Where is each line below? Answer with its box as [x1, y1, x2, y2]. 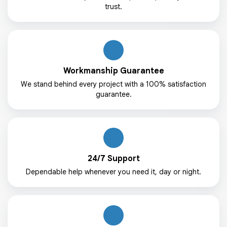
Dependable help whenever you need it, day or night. [26, 167, 201, 176]
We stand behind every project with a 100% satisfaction [21, 79, 206, 89]
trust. [105, 2, 122, 11]
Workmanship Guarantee [63, 65, 164, 76]
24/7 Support [87, 153, 140, 164]
